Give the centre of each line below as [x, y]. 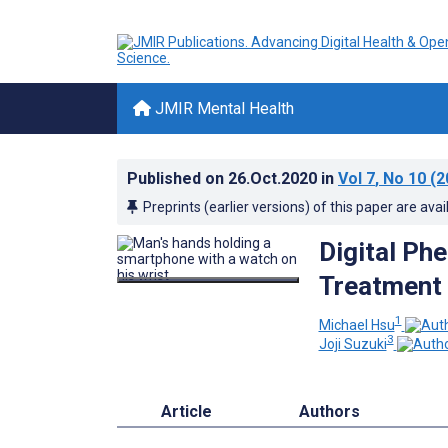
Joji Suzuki [352, 344]
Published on [177, 178]
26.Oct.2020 [274, 178]
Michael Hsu [356, 324]
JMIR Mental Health [222, 108]
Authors [330, 412]
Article [186, 412]
